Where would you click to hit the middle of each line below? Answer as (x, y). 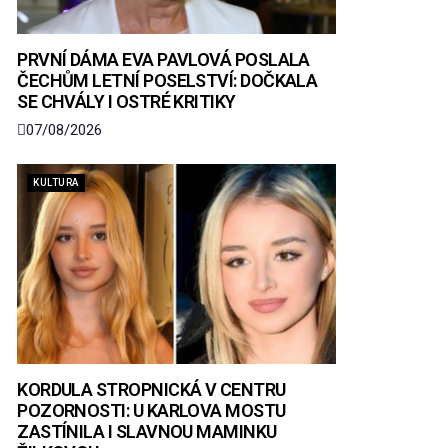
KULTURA (56, 182)
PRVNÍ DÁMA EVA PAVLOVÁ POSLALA (163, 59)
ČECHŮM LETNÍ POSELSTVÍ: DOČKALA (167, 80)
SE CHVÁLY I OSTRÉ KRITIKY (126, 101)
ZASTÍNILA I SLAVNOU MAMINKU (147, 431)
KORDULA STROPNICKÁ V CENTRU (151, 389)
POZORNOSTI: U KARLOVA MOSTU (151, 410)
